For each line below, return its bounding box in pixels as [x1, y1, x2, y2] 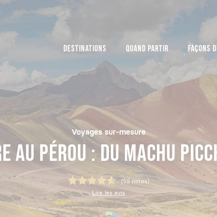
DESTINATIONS [63, 44, 107, 54]
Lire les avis [92, 189, 125, 196]
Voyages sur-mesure [71, 127, 146, 137]
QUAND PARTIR [126, 44, 169, 54]
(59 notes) [121, 177, 149, 185]
